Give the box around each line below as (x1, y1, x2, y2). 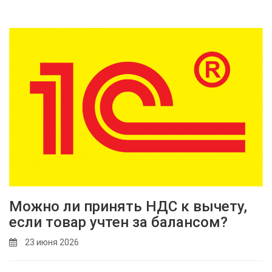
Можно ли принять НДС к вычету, (9, 198, 247, 216)
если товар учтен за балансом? (9, 214, 228, 231)
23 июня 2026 (23, 237, 79, 248)
